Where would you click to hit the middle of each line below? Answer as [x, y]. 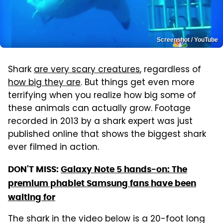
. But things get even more [138, 83]
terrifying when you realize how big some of [102, 96]
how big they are [44, 83]
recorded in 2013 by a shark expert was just [100, 122]
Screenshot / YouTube [187, 40]
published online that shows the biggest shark [107, 135]
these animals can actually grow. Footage [99, 109]
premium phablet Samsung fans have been [102, 183]
